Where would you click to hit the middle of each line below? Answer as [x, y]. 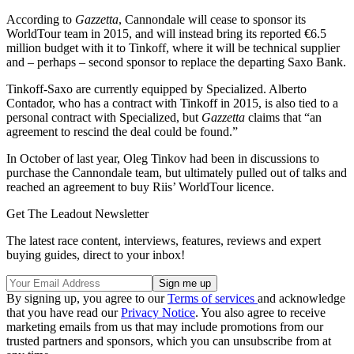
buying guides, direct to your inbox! [96, 254]
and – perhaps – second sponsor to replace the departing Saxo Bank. [176, 62]
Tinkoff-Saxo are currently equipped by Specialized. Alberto [156, 88]
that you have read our [64, 312]
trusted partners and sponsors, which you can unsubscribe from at [169, 341]
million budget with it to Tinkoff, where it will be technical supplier [173, 47]
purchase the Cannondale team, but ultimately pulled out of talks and [177, 172]
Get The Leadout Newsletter [77, 213]
